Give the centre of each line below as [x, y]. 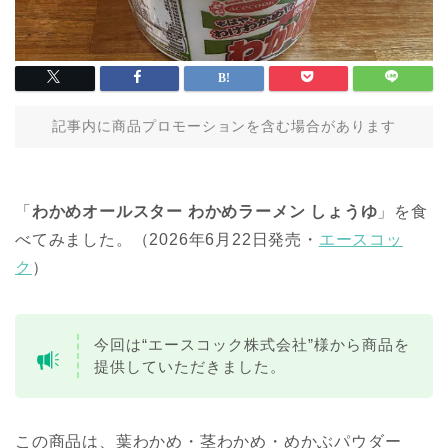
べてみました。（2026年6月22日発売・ [167, 239]
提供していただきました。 [190, 366]
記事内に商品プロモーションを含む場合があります [224, 126]
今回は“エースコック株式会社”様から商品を [252, 344]
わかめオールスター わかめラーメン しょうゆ [204, 211]
